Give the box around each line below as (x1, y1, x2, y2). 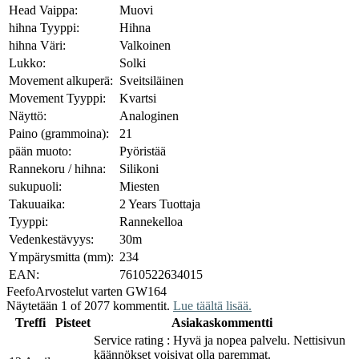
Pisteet (55, 315, 91, 329)
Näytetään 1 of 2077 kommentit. (6, 298, 173, 313)
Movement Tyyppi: (9, 91, 106, 105)
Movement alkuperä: (9, 73, 113, 87)
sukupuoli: (9, 179, 62, 193)
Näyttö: (9, 108, 46, 123)
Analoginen (119, 108, 179, 123)
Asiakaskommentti (171, 315, 272, 329)
